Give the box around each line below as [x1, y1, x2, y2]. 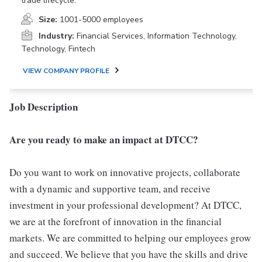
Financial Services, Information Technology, [77, 30, 237, 42]
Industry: [39, 30, 74, 42]
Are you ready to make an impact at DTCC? [9, 132, 198, 147]
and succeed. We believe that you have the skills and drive [9, 247, 248, 261]
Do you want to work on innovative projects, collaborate [9, 166, 240, 179]
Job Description [9, 99, 78, 114]
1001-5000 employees [60, 14, 143, 25]
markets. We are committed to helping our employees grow [9, 231, 251, 244]
